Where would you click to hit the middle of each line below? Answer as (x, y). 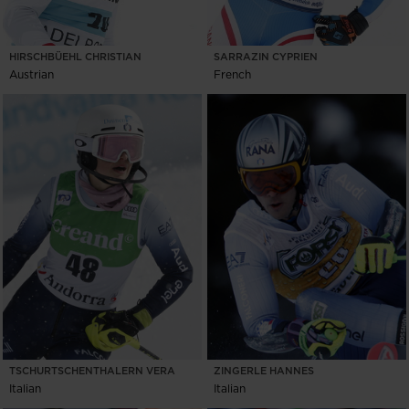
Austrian (31, 75)
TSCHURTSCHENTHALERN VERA (92, 370)
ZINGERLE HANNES (264, 371)
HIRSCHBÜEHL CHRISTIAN (75, 57)
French (232, 75)
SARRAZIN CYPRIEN (266, 57)
